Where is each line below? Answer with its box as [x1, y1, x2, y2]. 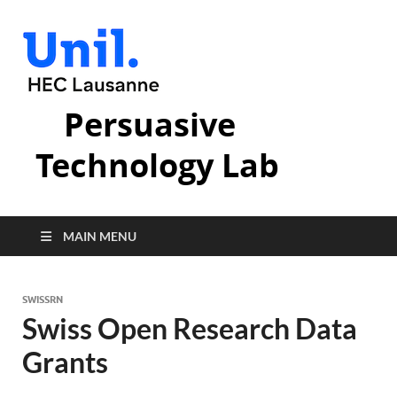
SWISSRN [22, 293, 63, 306]
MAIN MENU [63, 229, 136, 244]
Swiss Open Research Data [22, 311, 357, 346]
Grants [22, 345, 108, 379]
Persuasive [64, 103, 236, 146]
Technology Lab [35, 144, 279, 187]
